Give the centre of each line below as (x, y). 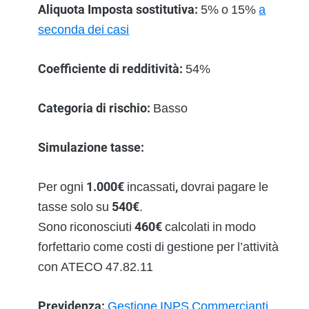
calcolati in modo (209, 227)
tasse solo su (75, 207)
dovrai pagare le (223, 187)
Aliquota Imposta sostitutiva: (118, 10)
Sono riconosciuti (87, 227)
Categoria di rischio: (94, 108)
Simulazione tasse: (91, 148)
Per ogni (62, 187)
